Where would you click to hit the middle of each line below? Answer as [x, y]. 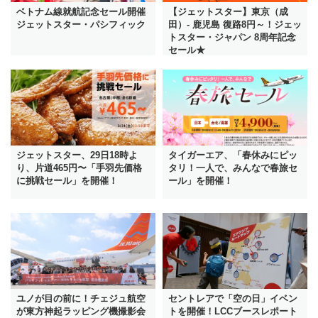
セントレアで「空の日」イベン [233, 299]
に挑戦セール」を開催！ [67, 180]
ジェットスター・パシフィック [81, 24]
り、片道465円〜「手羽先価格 [79, 168]
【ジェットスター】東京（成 [228, 11]
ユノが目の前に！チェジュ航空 [81, 299]
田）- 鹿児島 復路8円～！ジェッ [235, 24]
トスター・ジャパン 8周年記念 [232, 37]
